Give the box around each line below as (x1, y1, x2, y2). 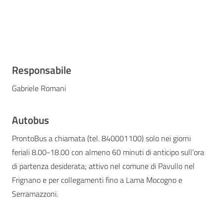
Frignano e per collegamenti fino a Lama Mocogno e (12, 174, 182, 186)
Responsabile (12, 61, 71, 78)
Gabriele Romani (12, 82, 66, 94)
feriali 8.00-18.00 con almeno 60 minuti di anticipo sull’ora (12, 146, 204, 159)
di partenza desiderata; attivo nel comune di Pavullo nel (12, 160, 195, 172)
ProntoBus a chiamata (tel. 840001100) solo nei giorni (12, 132, 191, 145)
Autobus (12, 112, 49, 128)
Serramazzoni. (12, 188, 58, 200)
